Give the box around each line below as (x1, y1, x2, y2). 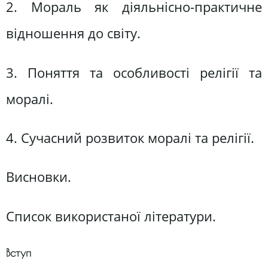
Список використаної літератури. (6, 206, 216, 226)
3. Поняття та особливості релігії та (6, 63, 262, 82)
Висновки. (6, 167, 71, 187)
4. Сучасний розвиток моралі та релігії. (6, 128, 254, 147)
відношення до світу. (6, 24, 141, 43)
